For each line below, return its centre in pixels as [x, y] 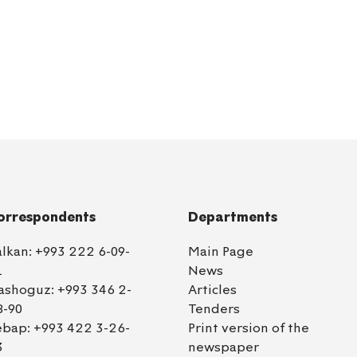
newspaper [223, 347]
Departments [232, 217]
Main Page [220, 252]
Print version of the [248, 328]
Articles [212, 290]
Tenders [214, 309]
